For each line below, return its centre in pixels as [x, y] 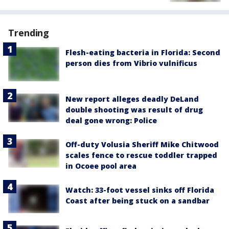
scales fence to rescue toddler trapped [141, 155]
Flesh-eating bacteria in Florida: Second [143, 53]
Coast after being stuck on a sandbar [138, 201]
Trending [29, 33]
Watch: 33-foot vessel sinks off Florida [140, 190]
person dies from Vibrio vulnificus [131, 63]
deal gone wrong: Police [111, 121]
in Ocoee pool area [101, 166]
